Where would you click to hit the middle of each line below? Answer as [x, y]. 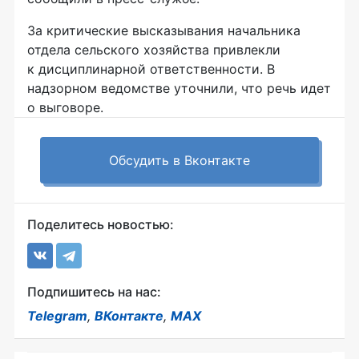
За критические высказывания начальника [164, 30]
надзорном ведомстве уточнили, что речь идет [179, 88]
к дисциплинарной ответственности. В [151, 69]
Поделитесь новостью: [101, 224]
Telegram [57, 316]
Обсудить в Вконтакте [179, 160]
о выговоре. [65, 107]
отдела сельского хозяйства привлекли [154, 50]
